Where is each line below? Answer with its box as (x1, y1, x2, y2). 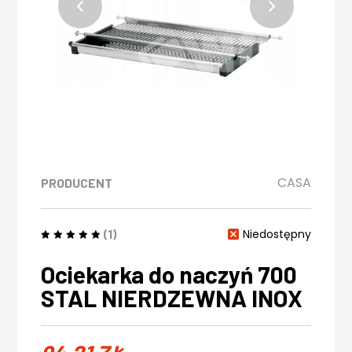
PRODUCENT (41, 174, 113, 190)
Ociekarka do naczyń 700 (41, 260, 298, 289)
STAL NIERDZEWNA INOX (41, 284, 303, 313)
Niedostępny (242, 226, 311, 243)
